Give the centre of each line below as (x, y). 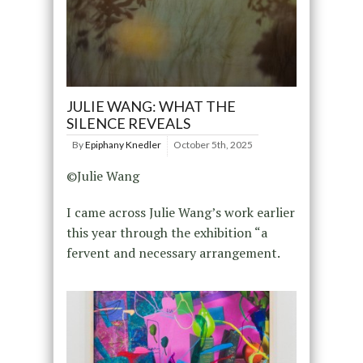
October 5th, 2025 (213, 145)
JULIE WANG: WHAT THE (151, 107)
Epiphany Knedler (123, 145)
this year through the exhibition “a (167, 233)
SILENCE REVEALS (128, 124)
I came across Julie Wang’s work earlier (180, 213)
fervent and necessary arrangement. (173, 253)
